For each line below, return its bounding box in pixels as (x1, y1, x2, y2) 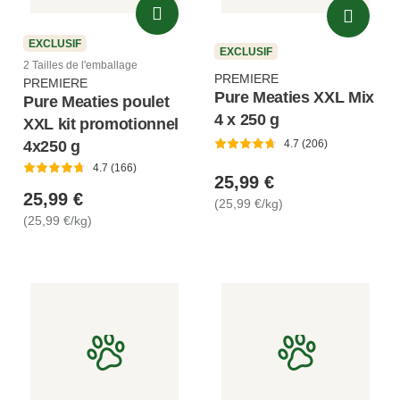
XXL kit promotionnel (23, 114, 179, 133)
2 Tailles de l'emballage (23, 58, 137, 71)
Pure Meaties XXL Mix (214, 87, 374, 106)
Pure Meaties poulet (23, 92, 170, 111)
